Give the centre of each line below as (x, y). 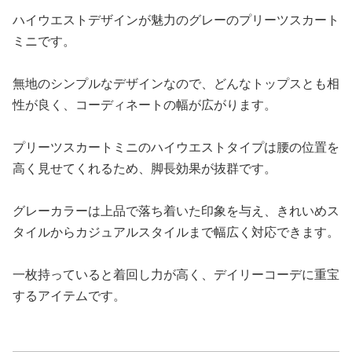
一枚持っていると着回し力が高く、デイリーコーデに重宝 (176, 274)
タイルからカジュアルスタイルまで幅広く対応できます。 (176, 231)
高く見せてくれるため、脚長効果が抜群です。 (145, 168)
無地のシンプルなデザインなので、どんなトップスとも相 (176, 83)
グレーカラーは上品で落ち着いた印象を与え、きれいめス (176, 210)
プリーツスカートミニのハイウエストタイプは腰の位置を (176, 147)
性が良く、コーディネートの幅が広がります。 (145, 104)
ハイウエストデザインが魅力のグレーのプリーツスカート (176, 19)
